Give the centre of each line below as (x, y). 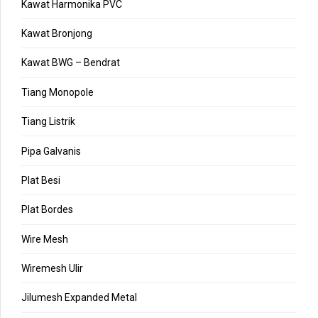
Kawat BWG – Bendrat (71, 63)
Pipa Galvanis (51, 151)
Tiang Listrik (48, 122)
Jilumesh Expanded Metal (79, 298)
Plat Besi (41, 180)
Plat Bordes (47, 210)
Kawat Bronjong (57, 34)
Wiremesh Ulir (52, 269)
